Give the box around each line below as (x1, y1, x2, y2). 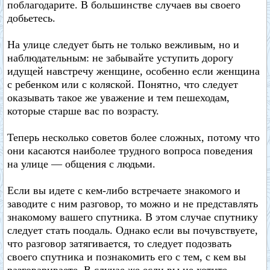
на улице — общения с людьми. (7, 158, 155, 170)
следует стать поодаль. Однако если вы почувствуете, (7, 224, 258, 236)
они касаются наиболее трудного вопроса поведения (7, 145, 253, 157)
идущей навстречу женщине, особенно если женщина (7, 65, 260, 77)
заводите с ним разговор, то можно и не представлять (7, 198, 258, 210)
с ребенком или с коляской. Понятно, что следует (7, 78, 238, 90)
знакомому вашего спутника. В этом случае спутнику (7, 211, 258, 223)
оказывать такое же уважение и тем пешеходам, (7, 92, 230, 104)
